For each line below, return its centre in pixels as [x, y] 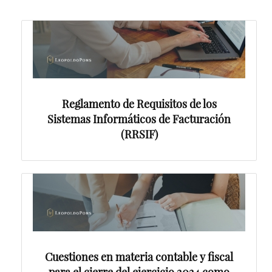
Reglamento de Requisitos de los [139, 104]
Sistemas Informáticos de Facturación [139, 119]
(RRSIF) [139, 134]
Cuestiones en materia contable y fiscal [139, 257]
